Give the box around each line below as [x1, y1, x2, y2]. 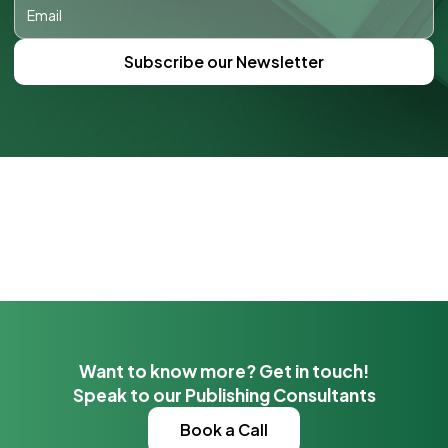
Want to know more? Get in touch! [79, 360, 369, 383]
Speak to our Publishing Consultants [72, 384, 376, 407]
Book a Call [180, 419, 268, 440]
